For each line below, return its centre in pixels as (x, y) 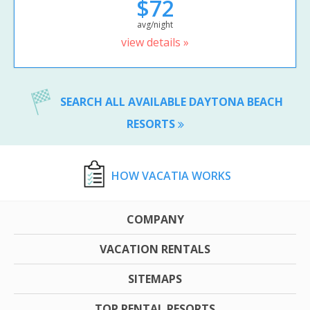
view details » (155, 43)
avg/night (155, 25)
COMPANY (155, 219)
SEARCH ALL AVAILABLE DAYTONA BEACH (171, 102)
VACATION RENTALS (155, 249)
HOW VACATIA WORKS (171, 175)
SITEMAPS (155, 279)
